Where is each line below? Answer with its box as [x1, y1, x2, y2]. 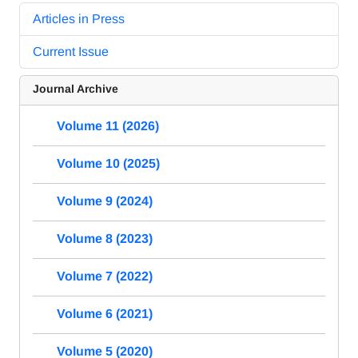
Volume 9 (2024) [57, 194, 153, 209]
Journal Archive [33, 82, 118, 96]
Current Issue [33, 45, 109, 59]
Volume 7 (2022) [57, 269, 153, 284]
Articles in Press [33, 12, 125, 26]
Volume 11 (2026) [57, 119, 159, 133]
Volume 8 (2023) [57, 232, 153, 246]
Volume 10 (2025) [57, 157, 160, 171]
